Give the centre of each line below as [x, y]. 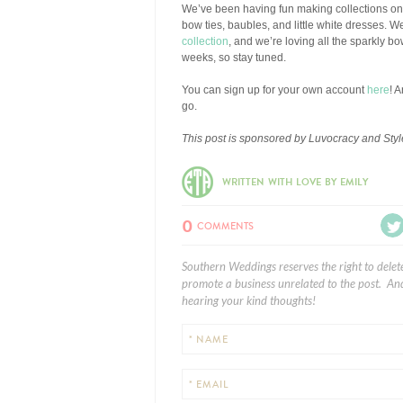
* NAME [209, 340]
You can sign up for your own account [274, 90]
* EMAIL [209, 385]
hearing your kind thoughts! [249, 301]
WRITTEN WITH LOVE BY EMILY [295, 182]
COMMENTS [224, 226]
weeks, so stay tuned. [234, 58]
